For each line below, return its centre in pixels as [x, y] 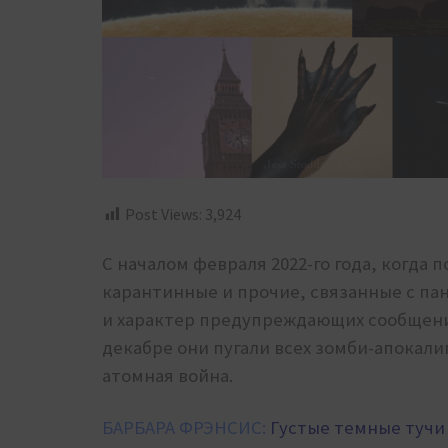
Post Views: [163, 214]
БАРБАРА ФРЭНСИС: [184, 428]
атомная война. [167, 376]
